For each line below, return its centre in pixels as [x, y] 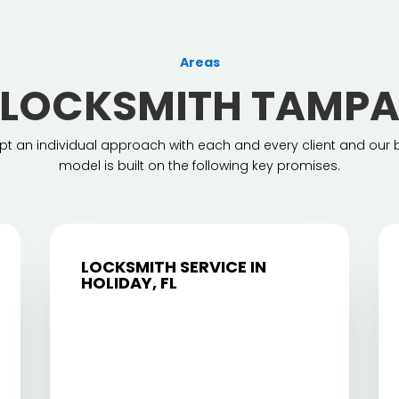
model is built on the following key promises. [199, 165]
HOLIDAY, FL [129, 283]
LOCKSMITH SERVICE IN [173, 267]
